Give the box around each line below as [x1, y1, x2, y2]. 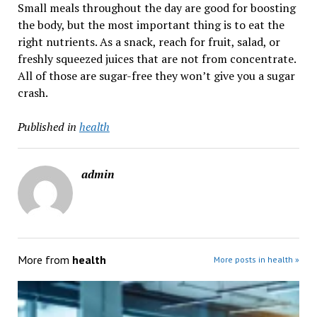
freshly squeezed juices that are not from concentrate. [17, 51, 296, 67]
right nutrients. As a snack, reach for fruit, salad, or [17, 34, 280, 50]
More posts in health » [214, 254, 300, 265]
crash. [17, 85, 48, 101]
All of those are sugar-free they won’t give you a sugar [17, 68, 295, 84]
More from [17, 253, 72, 267]
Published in [17, 119, 76, 135]
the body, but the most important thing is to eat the [17, 17, 284, 33]
